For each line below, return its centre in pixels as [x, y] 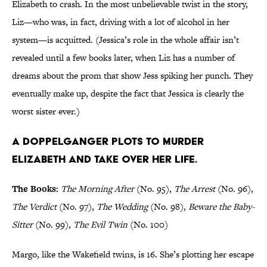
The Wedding [122, 207]
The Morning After [97, 189]
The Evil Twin [100, 225]
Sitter [22, 225]
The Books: [35, 189]
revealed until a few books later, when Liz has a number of [123, 58]
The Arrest [195, 189]
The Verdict [34, 207]
